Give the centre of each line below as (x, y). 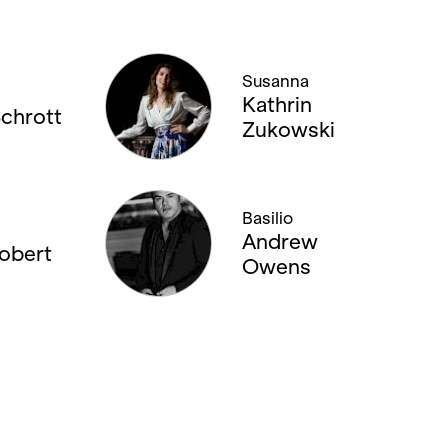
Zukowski (288, 129)
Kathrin (276, 104)
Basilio (267, 218)
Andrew (279, 241)
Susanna (275, 81)
